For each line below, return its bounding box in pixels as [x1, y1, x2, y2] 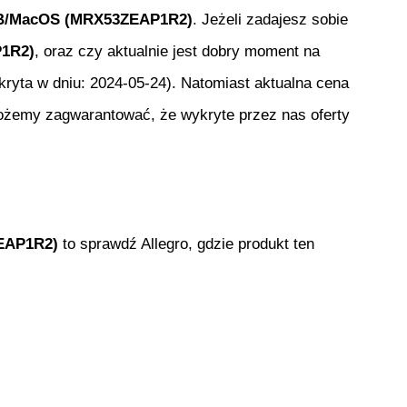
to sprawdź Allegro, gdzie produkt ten [58, 235, 314, 253]
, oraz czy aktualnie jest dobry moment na [35, 43, 320, 61]
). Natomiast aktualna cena [166, 74, 349, 93]
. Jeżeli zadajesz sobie [193, 11, 348, 29]
